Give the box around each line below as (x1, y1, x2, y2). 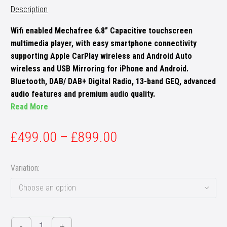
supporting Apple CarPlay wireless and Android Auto (11, 51, 192, 61)
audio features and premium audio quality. (11, 89, 155, 99)
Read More (11, 102, 48, 112)
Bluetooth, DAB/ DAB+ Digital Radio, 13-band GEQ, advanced (11, 77, 216, 87)
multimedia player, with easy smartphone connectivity (11, 39, 197, 49)
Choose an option (19, 183, 76, 193)
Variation (11, 163, 38, 173)
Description (11, 4, 48, 14)
